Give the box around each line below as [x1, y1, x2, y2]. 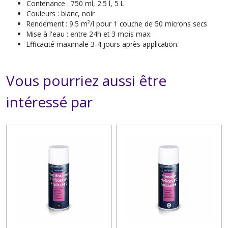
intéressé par [6, 92, 93, 111]
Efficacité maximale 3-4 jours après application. [26, 39, 179, 49]
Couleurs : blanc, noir [26, 9, 95, 18]
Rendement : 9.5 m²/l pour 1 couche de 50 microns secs [26, 19, 207, 28]
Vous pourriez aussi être [6, 71, 166, 90]
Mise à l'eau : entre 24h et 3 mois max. [26, 29, 154, 39]
